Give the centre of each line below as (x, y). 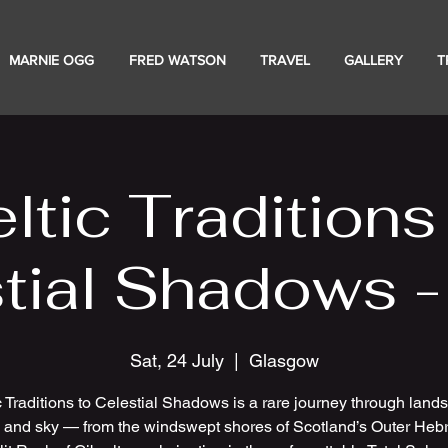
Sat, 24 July (176, 360)
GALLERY (373, 60)
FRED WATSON (177, 60)
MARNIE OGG (51, 60)
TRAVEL (285, 60)
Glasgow (283, 360)
